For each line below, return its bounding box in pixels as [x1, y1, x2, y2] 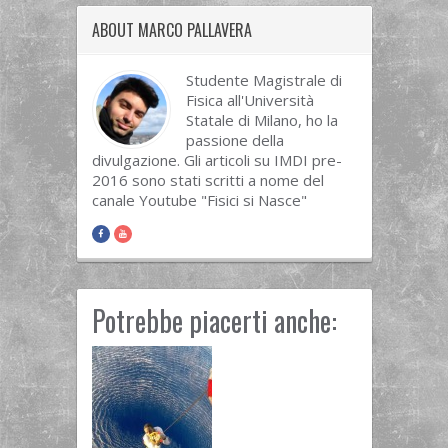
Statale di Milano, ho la [185, 110, 338, 131]
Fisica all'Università [185, 90, 314, 111]
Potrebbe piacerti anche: [91, 300, 337, 342]
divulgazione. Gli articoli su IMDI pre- [91, 150, 342, 171]
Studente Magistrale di [185, 70, 342, 91]
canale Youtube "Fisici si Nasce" [91, 190, 307, 211]
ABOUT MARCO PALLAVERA [91, 18, 252, 43]
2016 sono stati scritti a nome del [91, 170, 324, 191]
